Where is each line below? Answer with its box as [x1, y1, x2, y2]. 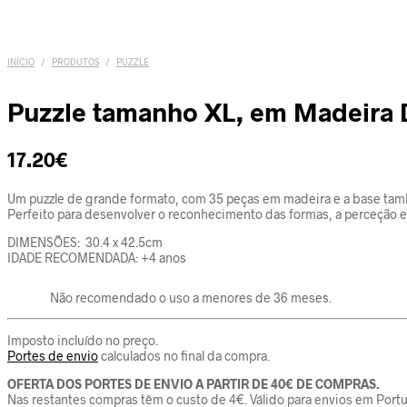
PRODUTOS [52, 56, 99, 67]
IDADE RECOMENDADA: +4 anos [7, 250, 186, 265]
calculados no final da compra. [98, 348, 270, 363]
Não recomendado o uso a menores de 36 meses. [45, 290, 332, 305]
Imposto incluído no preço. [7, 333, 158, 348]
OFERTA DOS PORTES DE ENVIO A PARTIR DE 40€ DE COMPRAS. [7, 376, 380, 392]
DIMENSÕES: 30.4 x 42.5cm [7, 234, 163, 250]
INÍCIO [7, 56, 35, 67]
